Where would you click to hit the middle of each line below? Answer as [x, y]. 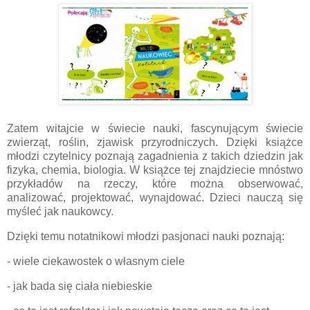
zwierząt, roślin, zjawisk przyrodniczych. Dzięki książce [155, 143]
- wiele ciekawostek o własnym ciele [96, 262]
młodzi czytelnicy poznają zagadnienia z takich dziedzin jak [155, 156]
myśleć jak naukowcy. [60, 212]
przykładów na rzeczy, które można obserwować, [155, 184]
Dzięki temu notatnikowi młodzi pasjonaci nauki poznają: [146, 237]
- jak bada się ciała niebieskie [80, 286]
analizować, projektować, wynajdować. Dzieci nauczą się [155, 198]
